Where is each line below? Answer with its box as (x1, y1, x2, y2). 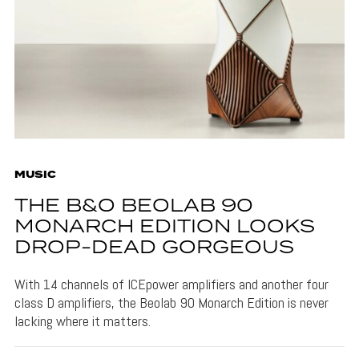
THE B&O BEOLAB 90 (14, 192, 253, 220)
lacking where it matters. (14, 311, 151, 330)
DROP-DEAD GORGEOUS (14, 233, 294, 262)
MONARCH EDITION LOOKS (14, 212, 315, 241)
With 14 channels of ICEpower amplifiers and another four (14, 274, 329, 293)
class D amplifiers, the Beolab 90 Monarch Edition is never (14, 292, 329, 312)
